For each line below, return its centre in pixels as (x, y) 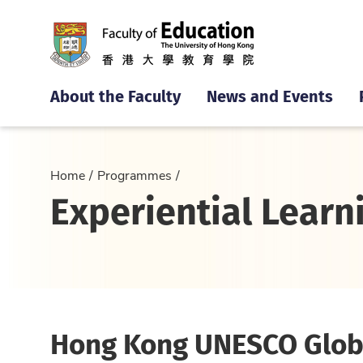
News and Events (270, 95)
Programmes (135, 175)
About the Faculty (115, 95)
